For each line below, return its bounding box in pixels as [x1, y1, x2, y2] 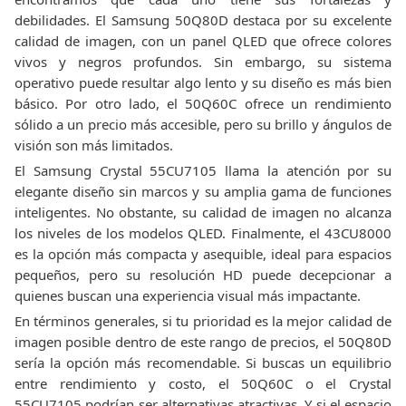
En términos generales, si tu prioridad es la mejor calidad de [14, 312, 391, 330]
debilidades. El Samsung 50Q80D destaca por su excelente [14, 11, 391, 29]
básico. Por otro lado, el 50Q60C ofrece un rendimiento [14, 94, 391, 112]
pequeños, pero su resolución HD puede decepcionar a [14, 266, 391, 284]
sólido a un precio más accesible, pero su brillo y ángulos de [14, 115, 391, 133]
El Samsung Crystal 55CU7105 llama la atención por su [14, 161, 391, 179]
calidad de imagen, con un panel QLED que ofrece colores [14, 32, 391, 50]
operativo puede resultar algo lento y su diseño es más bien [14, 73, 391, 92]
